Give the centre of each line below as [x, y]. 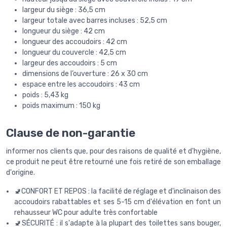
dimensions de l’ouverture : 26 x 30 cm [85, 73]
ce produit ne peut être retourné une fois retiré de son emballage [113, 162]
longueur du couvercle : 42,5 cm [74, 52]
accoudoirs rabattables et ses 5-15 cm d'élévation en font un [118, 202]
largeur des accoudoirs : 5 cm [70, 63]
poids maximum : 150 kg [61, 105]
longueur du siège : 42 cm [64, 31]
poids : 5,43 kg [45, 95]
